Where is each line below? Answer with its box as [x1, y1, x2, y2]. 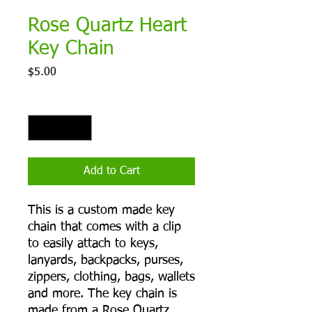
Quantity [28, 97, 65, 108]
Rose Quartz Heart [28, 16, 187, 36]
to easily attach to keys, [28, 237, 158, 251]
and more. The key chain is [28, 288, 177, 301]
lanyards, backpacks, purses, [28, 254, 183, 267]
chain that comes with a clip [28, 221, 181, 234]
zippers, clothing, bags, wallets [28, 271, 195, 284]
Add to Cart [83, 166, 140, 178]
